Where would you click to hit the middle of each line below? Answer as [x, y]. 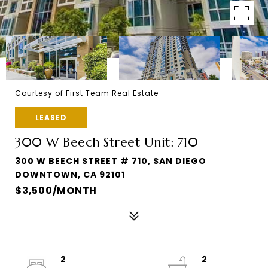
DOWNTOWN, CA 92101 [70, 175]
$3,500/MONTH [56, 191]
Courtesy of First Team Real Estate [87, 93]
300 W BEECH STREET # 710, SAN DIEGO [111, 161]
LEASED [51, 118]
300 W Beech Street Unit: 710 [106, 142]
